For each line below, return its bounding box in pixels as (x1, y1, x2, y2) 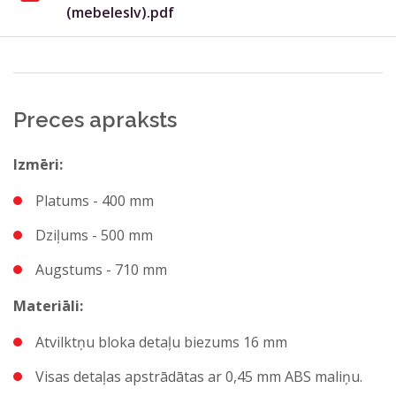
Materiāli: (13, 295, 83, 316)
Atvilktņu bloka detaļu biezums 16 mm (35, 331, 287, 352)
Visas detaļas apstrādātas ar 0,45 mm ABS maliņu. (35, 366, 362, 386)
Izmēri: (13, 154, 63, 174)
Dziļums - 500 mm (35, 225, 153, 245)
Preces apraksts (13, 106, 177, 133)
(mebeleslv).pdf (66, 2, 174, 22)
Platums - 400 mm (35, 190, 154, 210)
